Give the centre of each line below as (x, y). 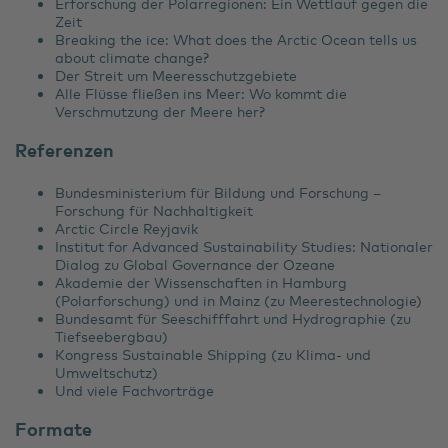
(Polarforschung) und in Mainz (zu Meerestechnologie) (238, 299)
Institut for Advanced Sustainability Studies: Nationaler (244, 245)
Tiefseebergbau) (111, 335)
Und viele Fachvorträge (138, 389)
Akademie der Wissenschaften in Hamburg (201, 281)
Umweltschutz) (106, 371)
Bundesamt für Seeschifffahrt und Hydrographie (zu (233, 317)
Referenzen (64, 149)
